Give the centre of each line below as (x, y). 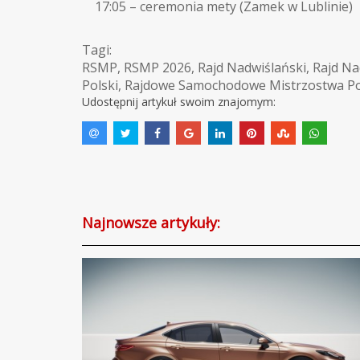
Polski (100, 85)
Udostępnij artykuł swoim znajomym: (179, 101)
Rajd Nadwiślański (252, 67)
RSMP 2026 (157, 67)
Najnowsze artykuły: (151, 222)
